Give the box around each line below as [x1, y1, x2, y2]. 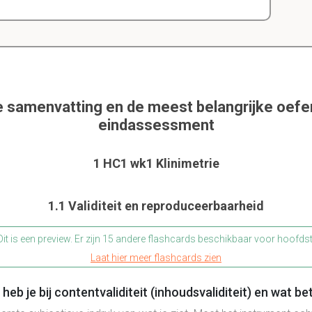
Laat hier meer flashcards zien [91, 251, 221, 263]
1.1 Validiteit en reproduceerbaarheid [48, 198, 264, 213]
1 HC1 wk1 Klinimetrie [93, 155, 219, 171]
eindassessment [97, 116, 214, 134]
